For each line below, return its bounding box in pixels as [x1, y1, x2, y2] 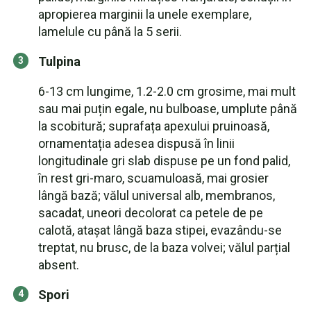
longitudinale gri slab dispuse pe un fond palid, [38, 153, 290, 168]
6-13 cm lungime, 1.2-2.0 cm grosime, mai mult [38, 84, 296, 99]
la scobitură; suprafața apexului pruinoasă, [38, 119, 269, 133]
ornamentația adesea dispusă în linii [38, 136, 235, 151]
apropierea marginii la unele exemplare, [38, 7, 251, 22]
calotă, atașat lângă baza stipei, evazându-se [38, 223, 282, 237]
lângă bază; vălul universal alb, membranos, [38, 188, 275, 203]
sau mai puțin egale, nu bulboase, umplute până [38, 101, 297, 116]
